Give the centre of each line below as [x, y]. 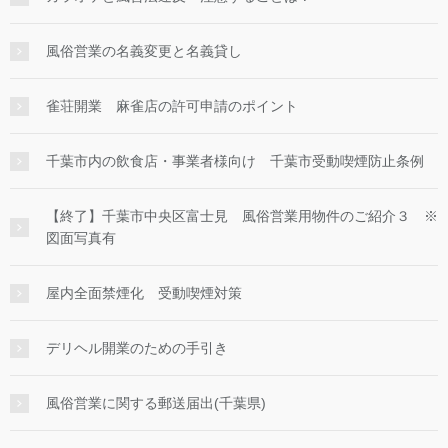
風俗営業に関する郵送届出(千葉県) [156, 403]
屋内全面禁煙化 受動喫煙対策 [144, 293]
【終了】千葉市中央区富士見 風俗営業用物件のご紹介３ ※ [242, 216]
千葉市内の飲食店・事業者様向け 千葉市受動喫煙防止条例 [235, 161]
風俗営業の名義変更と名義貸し [144, 51]
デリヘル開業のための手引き [137, 348]
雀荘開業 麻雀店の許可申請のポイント [172, 106]
